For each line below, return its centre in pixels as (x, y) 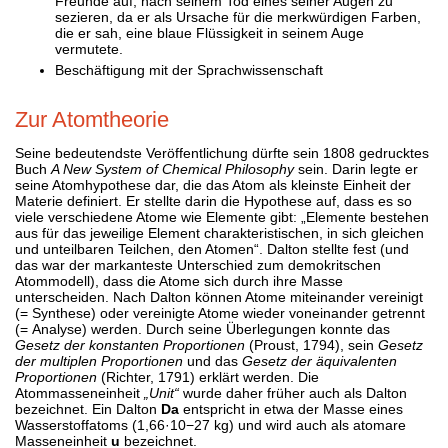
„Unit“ (161, 392)
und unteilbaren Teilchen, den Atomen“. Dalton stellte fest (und (212, 248)
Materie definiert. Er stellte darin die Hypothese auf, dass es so (213, 200)
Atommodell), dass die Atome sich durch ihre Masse (179, 280)
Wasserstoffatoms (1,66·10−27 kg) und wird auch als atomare (210, 424)
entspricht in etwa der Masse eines (291, 408)
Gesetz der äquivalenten (319, 360)
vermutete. (89, 48)
